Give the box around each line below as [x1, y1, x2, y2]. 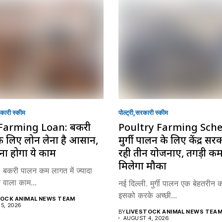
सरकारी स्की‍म [135, 108, 168, 116]
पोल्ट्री [118, 108, 133, 116]
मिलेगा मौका [118, 159, 166, 172]
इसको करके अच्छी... [118, 190, 177, 200]
